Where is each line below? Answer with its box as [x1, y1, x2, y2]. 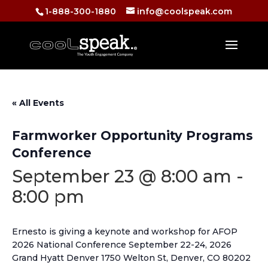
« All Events [12, 98, 64, 108]
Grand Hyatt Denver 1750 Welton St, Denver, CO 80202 [12, 252, 251, 263]
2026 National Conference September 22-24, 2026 [12, 239, 232, 250]
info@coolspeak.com [137, 5, 233, 17]
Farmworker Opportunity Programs [12, 128, 253, 143]
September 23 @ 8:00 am [12, 166, 232, 187]
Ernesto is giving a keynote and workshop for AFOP [12, 226, 237, 237]
